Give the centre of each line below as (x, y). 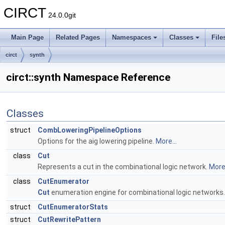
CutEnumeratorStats (73, 207)
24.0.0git (61, 15)
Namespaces (132, 37)
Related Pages (78, 37)
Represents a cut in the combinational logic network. (123, 167)
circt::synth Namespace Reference (88, 77)
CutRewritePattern (69, 219)
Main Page (27, 37)
